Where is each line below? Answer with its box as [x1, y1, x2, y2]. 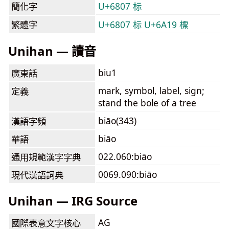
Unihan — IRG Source [8, 192, 138, 209]
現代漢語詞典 [11, 169, 63, 181]
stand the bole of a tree [98, 97, 196, 109]
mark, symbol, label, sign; [98, 84, 204, 97]
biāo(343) [98, 114, 136, 127]
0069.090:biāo [98, 168, 157, 180]
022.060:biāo [98, 150, 152, 163]
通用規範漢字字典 [11, 151, 81, 163]
